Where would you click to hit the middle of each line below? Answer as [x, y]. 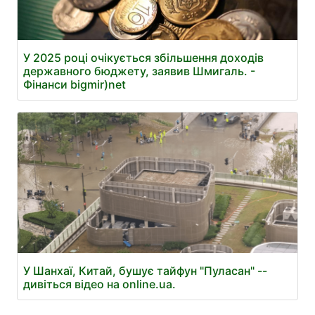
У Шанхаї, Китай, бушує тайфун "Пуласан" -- [145, 271]
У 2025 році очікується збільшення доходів [143, 58]
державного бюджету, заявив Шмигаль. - [139, 71]
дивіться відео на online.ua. [99, 284]
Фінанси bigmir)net [75, 84]
